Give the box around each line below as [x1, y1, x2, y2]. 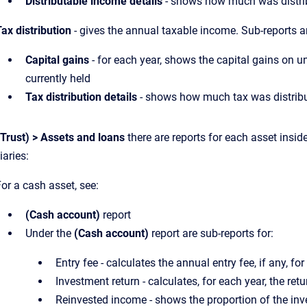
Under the [25, 227, 74, 240]
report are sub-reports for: [149, 227, 273, 240]
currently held [25, 72, 90, 85]
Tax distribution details [25, 90, 137, 103]
